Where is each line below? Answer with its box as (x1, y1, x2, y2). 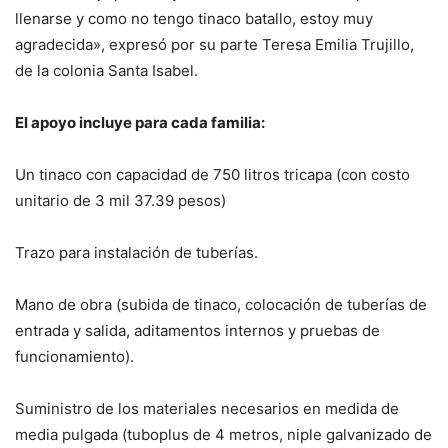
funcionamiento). (15, 346, 134, 366)
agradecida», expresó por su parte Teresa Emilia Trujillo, (15, 34, 414, 54)
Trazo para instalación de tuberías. (15, 242, 258, 262)
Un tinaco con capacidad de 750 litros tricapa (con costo (15, 164, 410, 184)
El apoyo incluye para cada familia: (15, 112, 265, 132)
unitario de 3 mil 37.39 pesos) (15, 190, 226, 210)
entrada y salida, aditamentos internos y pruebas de (15, 320, 380, 340)
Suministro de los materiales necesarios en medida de (15, 398, 399, 418)
